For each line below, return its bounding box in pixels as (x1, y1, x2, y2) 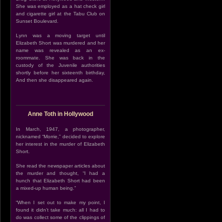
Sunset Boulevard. (16, 18, 58, 24)
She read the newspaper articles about (16, 163, 105, 168)
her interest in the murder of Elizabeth (16, 141, 105, 147)
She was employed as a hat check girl (16, 3, 105, 9)
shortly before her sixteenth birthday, (16, 70, 105, 75)
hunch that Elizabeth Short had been (16, 178, 105, 183)
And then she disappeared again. (16, 77, 93, 83)
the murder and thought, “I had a (16, 170, 105, 176)
